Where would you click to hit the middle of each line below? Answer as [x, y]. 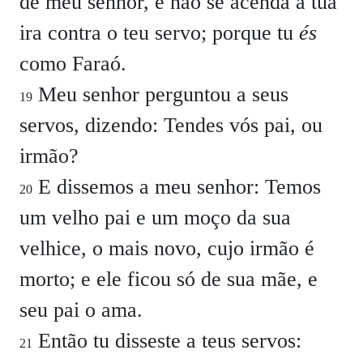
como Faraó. [73, 64]
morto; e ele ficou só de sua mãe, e [169, 279]
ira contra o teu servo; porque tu [159, 33]
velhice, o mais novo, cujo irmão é [167, 248]
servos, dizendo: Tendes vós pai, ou [171, 125]
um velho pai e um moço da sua [155, 218]
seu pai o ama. [81, 310]
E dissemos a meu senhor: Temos [177, 187]
